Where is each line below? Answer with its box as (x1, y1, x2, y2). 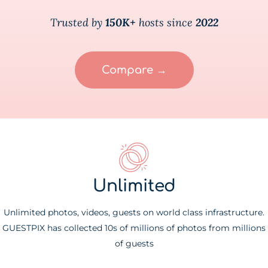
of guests (114, 238, 154, 249)
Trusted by (50, 16, 105, 30)
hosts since (135, 16, 196, 30)
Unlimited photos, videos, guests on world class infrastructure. (4, 207, 264, 218)
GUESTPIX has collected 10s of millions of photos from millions (2, 223, 266, 234)
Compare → (101, 64, 167, 77)
